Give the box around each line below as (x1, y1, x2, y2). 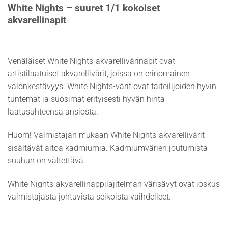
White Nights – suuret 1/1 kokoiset (8, 2, 160, 14)
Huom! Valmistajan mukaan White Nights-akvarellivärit (8, 130, 205, 140)
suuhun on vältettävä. (8, 156, 85, 166)
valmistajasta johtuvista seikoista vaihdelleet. (8, 191, 171, 202)
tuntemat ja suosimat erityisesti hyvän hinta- (8, 94, 167, 104)
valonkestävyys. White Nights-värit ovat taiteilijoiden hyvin (8, 81, 216, 92)
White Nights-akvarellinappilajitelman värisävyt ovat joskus (8, 179, 220, 189)
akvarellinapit (8, 14, 66, 26)
